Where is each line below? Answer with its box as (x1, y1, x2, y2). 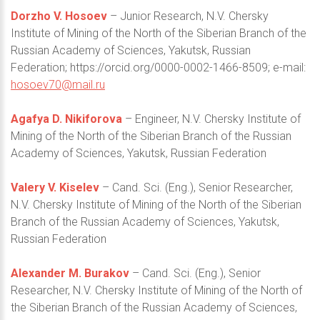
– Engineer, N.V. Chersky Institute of (122, 111, 301, 126)
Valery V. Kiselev (11, 180, 99, 194)
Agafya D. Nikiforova (11, 111, 122, 126)
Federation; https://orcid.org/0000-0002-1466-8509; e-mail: (11, 60, 306, 74)
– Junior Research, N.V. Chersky (107, 9, 269, 23)
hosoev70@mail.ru (11, 77, 105, 91)
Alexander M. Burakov (11, 266, 129, 280)
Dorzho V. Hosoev (11, 9, 107, 23)
